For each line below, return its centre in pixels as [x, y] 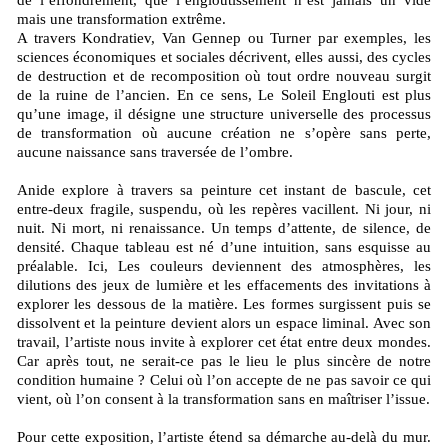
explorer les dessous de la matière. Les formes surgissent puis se [224, 303]
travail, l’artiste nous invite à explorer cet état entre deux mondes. [224, 341]
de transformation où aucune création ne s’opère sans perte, [224, 132]
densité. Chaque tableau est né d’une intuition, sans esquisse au [224, 246]
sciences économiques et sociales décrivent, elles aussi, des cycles [224, 56]
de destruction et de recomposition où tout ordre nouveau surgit [224, 75]
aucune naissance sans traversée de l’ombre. [155, 151]
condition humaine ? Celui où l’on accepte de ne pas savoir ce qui [224, 379]
